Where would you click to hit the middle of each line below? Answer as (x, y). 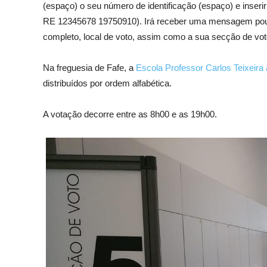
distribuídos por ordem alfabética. (107, 83)
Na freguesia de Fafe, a (89, 68)
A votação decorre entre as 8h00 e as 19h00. (130, 114)
